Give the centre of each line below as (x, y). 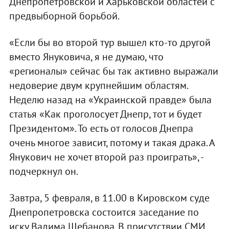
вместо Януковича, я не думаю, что (86, 56)
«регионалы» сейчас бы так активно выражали (113, 71)
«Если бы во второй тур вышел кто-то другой (110, 42)
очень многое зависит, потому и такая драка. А (112, 142)
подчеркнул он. (43, 171)
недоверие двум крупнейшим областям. (98, 85)
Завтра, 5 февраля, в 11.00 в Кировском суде (109, 198)
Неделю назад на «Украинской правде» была (110, 99)
